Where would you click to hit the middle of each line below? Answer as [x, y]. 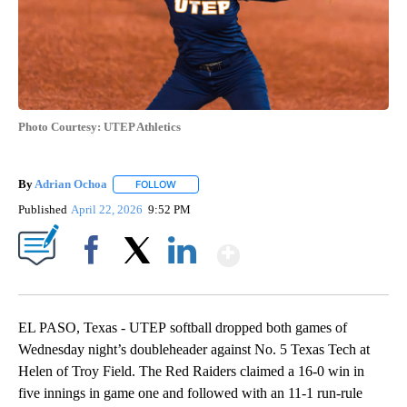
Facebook [95, 282]
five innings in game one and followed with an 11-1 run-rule [190, 393]
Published [43, 210]
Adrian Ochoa [71, 184]
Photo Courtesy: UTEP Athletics [99, 127]
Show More [310, 248]
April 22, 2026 [109, 210]
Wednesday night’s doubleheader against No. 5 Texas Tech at [194, 350]
